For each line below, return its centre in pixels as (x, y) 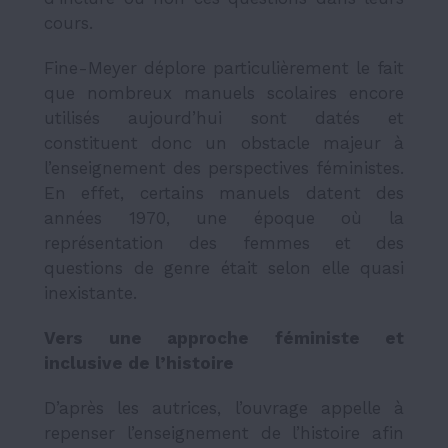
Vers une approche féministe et (224, 338)
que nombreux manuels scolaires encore (224, 93)
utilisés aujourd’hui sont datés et (224, 118)
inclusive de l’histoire (139, 363)
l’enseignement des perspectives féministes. (224, 168)
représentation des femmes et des (224, 243)
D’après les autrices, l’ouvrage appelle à (224, 408)
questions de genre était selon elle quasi (224, 268)
